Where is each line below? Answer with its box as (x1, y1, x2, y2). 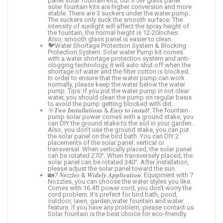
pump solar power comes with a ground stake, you (48, 112, 194, 120)
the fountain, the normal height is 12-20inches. (48, 28, 179, 36)
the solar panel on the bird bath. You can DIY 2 (48, 132, 179, 140)
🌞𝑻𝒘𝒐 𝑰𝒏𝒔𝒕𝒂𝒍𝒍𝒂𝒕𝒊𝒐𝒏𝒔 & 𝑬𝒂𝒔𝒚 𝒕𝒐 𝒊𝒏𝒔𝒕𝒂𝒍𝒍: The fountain (48, 106, 188, 114)
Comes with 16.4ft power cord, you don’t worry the (48, 184, 192, 192)
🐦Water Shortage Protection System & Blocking (48, 41, 186, 49)
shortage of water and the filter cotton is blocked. (48, 67, 190, 75)
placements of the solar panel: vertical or (48, 138, 164, 146)
